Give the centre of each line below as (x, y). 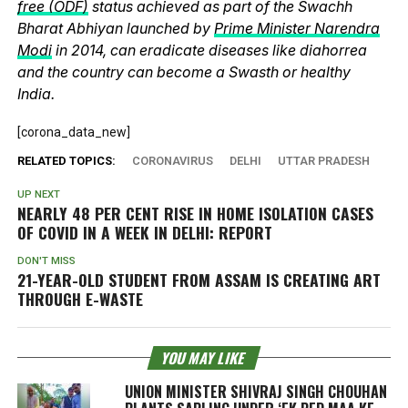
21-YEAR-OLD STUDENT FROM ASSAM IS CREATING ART (199, 279)
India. (37, 93)
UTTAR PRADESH (323, 160)
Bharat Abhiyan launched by (115, 28)
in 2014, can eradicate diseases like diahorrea (209, 50)
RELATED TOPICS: (66, 160)
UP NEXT (38, 194)
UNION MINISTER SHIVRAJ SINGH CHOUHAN (255, 391)
